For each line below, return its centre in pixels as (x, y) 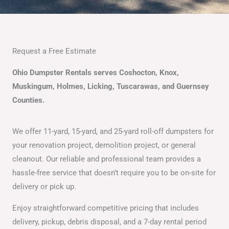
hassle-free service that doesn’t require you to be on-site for (114, 173)
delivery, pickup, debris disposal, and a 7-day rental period (109, 222)
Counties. (28, 100)
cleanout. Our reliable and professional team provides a (107, 159)
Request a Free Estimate (54, 51)
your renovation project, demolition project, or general (104, 145)
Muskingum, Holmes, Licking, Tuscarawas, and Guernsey (111, 86)
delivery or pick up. (45, 187)
